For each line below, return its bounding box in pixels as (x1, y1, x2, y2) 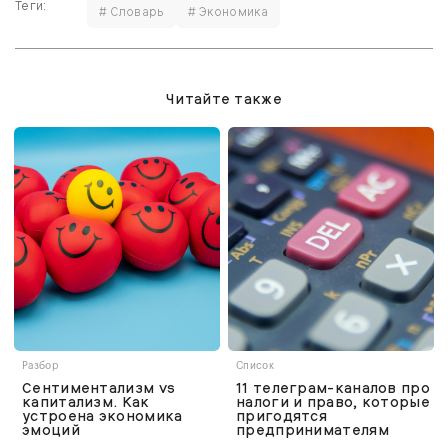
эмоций (22, 421, 80, 440)
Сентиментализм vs (22, 379, 176, 398)
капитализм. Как (22, 393, 150, 412)
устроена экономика (22, 407, 183, 426)
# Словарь (98, 4, 164, 21)
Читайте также (166, 90, 282, 109)
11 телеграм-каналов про (236, 379, 430, 398)
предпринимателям (236, 421, 389, 440)
